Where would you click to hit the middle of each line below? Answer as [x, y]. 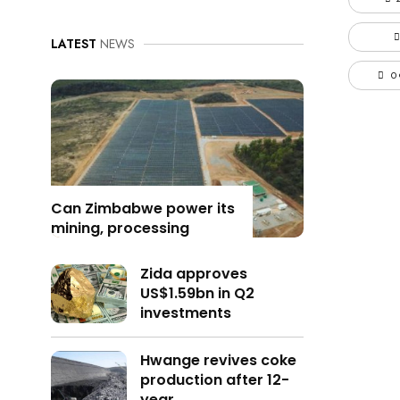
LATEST [74, 44]
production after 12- [214, 380]
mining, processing [120, 229]
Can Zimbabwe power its [143, 209]
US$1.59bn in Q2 [197, 294]
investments [185, 313]
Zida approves [193, 274]
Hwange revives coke [218, 361]
